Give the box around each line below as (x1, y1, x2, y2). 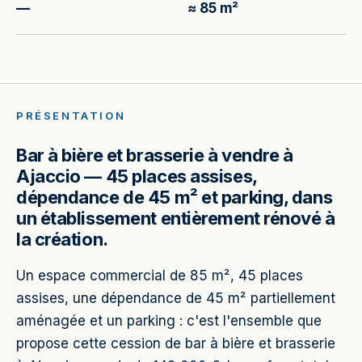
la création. (16, 229, 108, 250)
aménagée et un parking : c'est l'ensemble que (16, 313, 322, 329)
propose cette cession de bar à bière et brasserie (16, 335, 335, 351)
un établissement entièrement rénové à (16, 208, 335, 229)
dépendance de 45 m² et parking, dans (16, 187, 333, 208)
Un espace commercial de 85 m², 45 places (16, 267, 303, 284)
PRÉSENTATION (16, 109, 126, 122)
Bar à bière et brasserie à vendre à (16, 145, 293, 166)
